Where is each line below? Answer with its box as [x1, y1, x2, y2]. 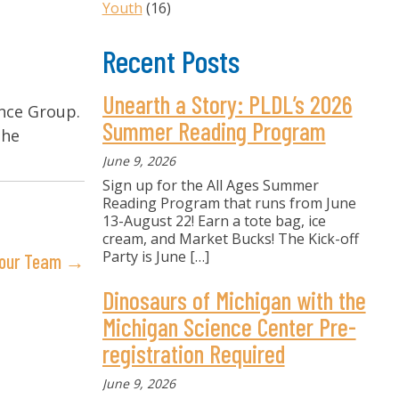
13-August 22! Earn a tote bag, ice [102, 211, 326, 231]
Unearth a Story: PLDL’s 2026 [102, 89, 353, 119]
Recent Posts [102, 42, 240, 79]
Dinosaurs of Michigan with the [102, 285, 366, 315]
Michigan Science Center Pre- [102, 312, 356, 342]
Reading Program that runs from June [102, 193, 356, 213]
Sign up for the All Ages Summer [102, 175, 319, 195]
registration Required [102, 338, 285, 369]
